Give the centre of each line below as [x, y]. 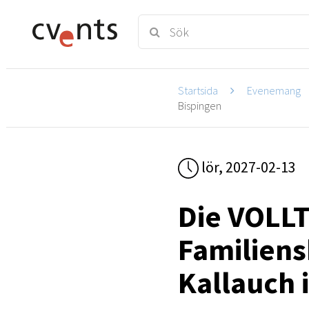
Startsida [198, 90]
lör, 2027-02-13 [248, 167]
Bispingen [200, 105]
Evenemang [274, 90]
